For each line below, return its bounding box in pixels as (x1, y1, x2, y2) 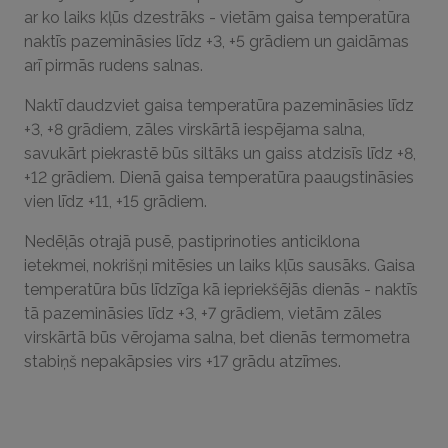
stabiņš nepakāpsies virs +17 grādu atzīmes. (24, 352, 341, 371)
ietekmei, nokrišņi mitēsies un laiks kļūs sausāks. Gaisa (24, 256, 415, 275)
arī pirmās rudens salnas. (24, 56, 203, 75)
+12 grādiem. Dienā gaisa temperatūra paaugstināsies (24, 168, 414, 187)
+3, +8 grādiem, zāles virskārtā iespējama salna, (24, 120, 365, 139)
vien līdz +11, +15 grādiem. (24, 192, 207, 211)
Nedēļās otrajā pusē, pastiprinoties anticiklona (24, 232, 360, 251)
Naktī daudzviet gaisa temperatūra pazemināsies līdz (24, 96, 414, 115)
